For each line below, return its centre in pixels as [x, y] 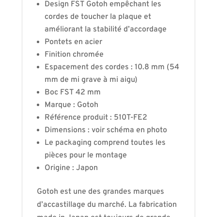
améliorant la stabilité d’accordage [105, 30]
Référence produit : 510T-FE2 [96, 118]
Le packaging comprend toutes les [105, 143]
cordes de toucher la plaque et [98, 17]
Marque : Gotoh [71, 105]
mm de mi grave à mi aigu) [91, 80]
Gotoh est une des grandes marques [100, 192]
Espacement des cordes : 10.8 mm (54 [112, 67]
